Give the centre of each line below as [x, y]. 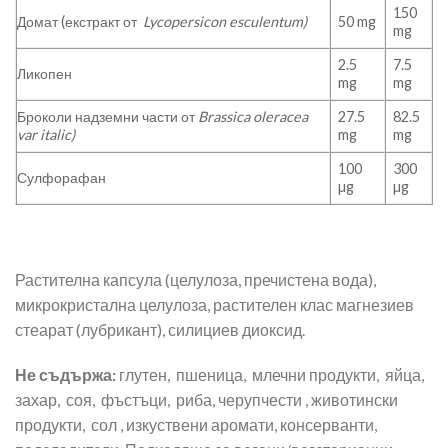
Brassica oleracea [253, 116]
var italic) [46, 134]
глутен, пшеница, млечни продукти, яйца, [271, 375]
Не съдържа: [65, 375]
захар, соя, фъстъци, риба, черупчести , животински [206, 400]
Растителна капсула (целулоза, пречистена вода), [195, 279]
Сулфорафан [61, 177]
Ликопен [44, 73]
